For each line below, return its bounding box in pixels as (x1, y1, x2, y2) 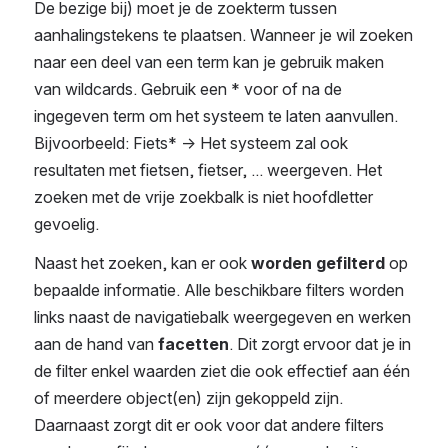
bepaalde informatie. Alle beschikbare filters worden (34, 280, 404, 301)
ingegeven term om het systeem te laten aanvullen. (34, 106, 398, 127)
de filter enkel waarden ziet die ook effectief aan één (34, 361, 410, 382)
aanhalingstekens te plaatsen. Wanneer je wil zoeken (34, 25, 413, 46)
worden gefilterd (251, 253, 385, 274)
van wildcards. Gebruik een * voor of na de (34, 79, 342, 100)
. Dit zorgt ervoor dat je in (229, 334, 411, 355)
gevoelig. (34, 214, 99, 235)
